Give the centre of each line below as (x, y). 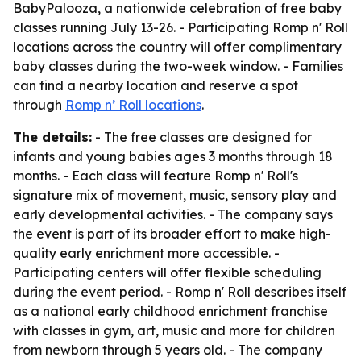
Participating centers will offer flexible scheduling (167, 272)
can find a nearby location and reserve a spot (156, 85)
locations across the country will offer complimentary (177, 47)
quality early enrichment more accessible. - (146, 253)
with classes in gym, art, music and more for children (174, 330)
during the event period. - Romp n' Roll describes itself (180, 292)
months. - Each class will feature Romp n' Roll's (156, 176)
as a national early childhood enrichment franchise (170, 311)
